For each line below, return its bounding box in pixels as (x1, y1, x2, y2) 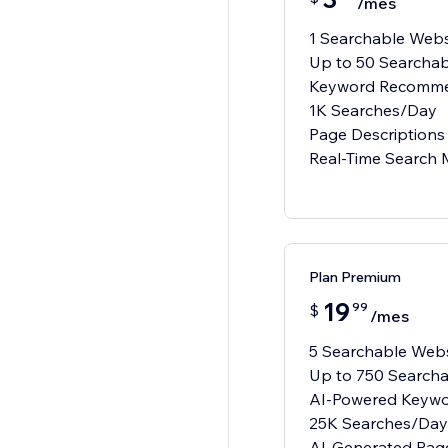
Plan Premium (308, 268, 401, 287)
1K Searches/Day (308, 100, 437, 121)
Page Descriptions (308, 124, 445, 145)
